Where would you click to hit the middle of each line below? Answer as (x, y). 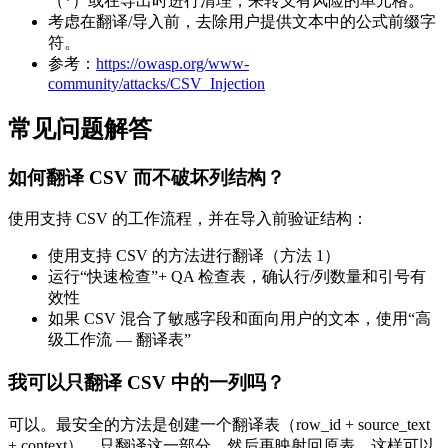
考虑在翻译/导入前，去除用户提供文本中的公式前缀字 (242, 21)
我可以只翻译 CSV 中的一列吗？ (146, 383)
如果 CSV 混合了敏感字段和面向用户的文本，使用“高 (239, 319)
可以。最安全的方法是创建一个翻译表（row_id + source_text (219, 424)
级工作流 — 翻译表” (119, 340)
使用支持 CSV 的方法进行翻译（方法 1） (194, 256)
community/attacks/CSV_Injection (156, 83)
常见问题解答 (80, 128)
